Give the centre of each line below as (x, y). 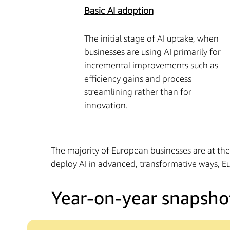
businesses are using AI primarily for (152, 52)
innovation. (107, 106)
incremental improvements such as (151, 65)
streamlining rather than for (138, 92)
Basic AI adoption (119, 11)
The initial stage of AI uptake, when (151, 39)
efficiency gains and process (138, 79)
